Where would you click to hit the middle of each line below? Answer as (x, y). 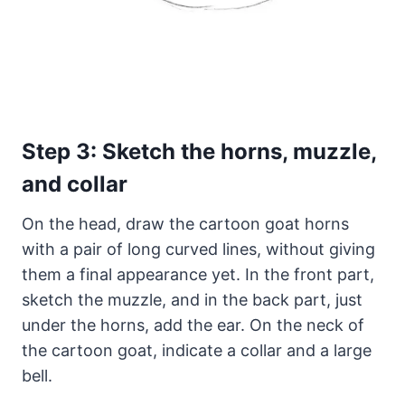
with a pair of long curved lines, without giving (198, 250)
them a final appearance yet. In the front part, (198, 275)
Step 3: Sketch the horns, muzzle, (199, 152)
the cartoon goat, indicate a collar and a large (197, 351)
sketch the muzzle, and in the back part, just (192, 300)
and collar (75, 184)
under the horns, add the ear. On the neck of (193, 325)
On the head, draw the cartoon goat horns (185, 224)
